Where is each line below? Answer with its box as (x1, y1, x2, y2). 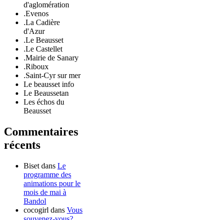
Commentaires (4, 125, 78, 138)
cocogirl (24, 206, 49, 215)
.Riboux (24, 62, 49, 71)
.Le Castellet (24, 45, 62, 54)
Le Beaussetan (24, 89, 69, 98)
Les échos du (24, 98, 64, 107)
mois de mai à (24, 188, 66, 197)
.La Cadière (24, 18, 60, 27)
